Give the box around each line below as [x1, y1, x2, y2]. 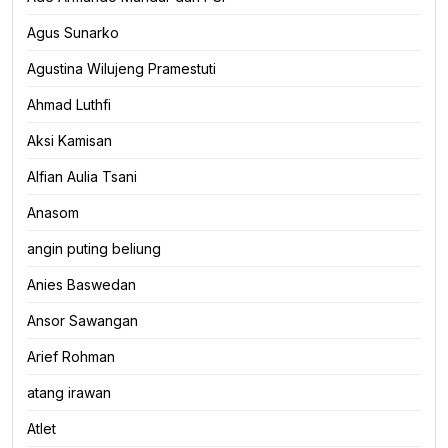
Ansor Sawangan [27, 311, 138, 329]
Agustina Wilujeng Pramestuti [27, 59, 216, 77]
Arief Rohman [27, 347, 115, 365]
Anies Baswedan [27, 275, 136, 293]
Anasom [27, 203, 79, 221]
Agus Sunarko [27, 23, 119, 41]
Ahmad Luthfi [27, 95, 111, 113]
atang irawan [27, 383, 111, 401]
